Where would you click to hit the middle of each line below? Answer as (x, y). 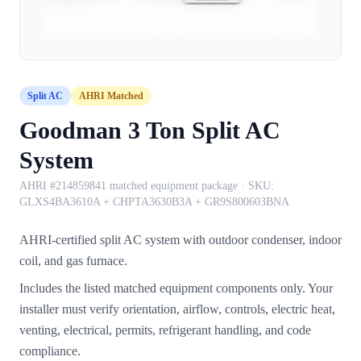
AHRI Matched (111, 95)
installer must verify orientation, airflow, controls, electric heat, (177, 309)
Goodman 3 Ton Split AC (150, 130)
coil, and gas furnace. (73, 260)
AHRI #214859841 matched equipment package (129, 185)
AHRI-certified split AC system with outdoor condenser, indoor (180, 239)
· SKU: (256, 185)
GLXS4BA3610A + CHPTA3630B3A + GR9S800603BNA (154, 201)
